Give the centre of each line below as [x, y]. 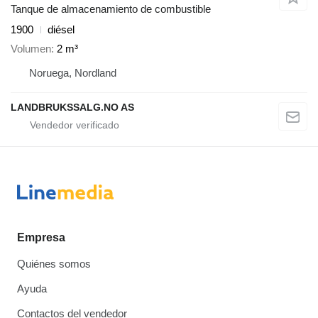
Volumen [31, 48]
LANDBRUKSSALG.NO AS [72, 107]
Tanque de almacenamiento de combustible [111, 9]
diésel [61, 30]
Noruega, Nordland [73, 72]
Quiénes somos [54, 264]
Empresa [41, 237]
